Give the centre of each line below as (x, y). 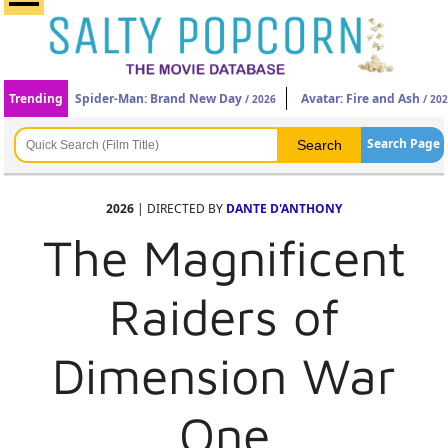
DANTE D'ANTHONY (284, 208)
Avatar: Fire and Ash (361, 98)
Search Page (403, 143)
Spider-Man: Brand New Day (159, 98)
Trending (36, 98)
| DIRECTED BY (180, 208)
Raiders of (224, 316)
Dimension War (224, 375)
